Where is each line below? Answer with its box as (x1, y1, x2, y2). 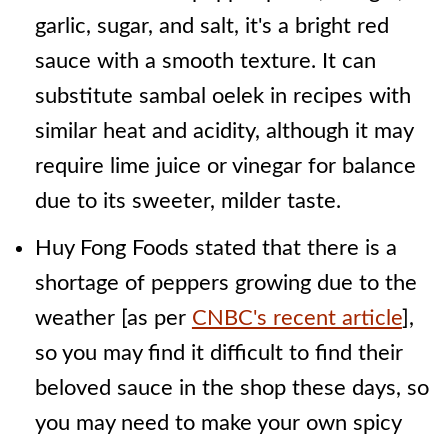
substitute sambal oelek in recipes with (34, 85, 411, 107)
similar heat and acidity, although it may (34, 120, 413, 142)
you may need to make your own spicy (34, 412, 401, 434)
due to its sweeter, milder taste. (34, 190, 341, 212)
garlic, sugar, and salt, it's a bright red (34, 15, 389, 37)
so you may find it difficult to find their (34, 342, 403, 364)
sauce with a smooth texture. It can (34, 50, 376, 72)
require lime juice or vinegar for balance (34, 155, 416, 177)
